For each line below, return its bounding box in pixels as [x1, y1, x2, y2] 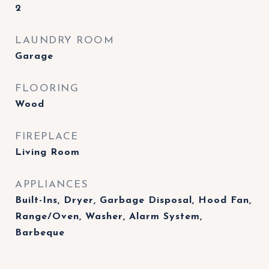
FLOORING [15, 83, 79, 94]
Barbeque [15, 228, 65, 238]
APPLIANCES [15, 180, 88, 190]
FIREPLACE [15, 131, 79, 142]
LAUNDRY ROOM [15, 35, 114, 46]
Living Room [15, 148, 80, 157]
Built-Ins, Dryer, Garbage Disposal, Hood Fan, [15, 196, 252, 205]
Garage [15, 52, 53, 61]
